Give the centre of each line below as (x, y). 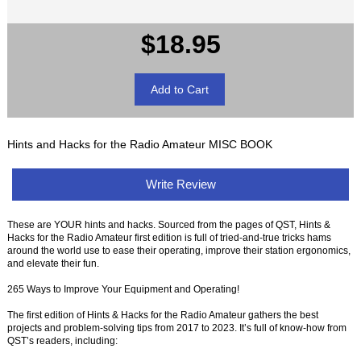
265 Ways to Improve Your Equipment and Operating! (124, 289)
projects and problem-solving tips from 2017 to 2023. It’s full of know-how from (177, 328)
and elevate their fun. (54, 263)
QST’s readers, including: (63, 341)
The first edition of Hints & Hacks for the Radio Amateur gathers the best (163, 315)
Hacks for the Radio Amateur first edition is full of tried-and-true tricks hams (170, 238)
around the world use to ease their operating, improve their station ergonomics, (179, 251)
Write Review (180, 185)
